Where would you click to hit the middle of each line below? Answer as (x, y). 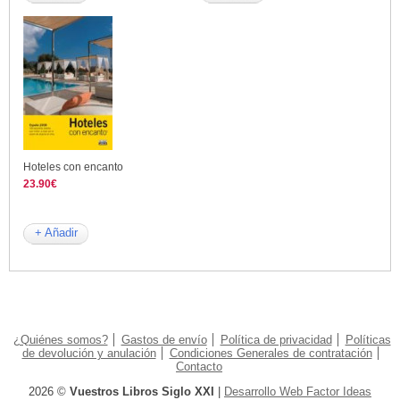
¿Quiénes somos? (60, 340)
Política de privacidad (276, 340)
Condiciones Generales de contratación (271, 354)
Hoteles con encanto (73, 167)
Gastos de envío (164, 340)
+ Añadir (56, 233)
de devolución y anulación (89, 354)
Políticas (368, 340)
